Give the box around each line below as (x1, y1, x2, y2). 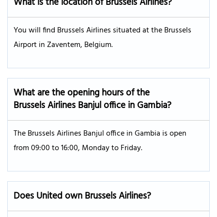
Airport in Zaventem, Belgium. (14, 38, 113, 51)
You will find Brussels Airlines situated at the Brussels (14, 24, 191, 37)
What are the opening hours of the (14, 85, 150, 100)
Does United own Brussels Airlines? (14, 188, 151, 203)
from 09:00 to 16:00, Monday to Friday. (14, 141, 142, 155)
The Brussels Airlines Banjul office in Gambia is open (14, 127, 186, 140)
